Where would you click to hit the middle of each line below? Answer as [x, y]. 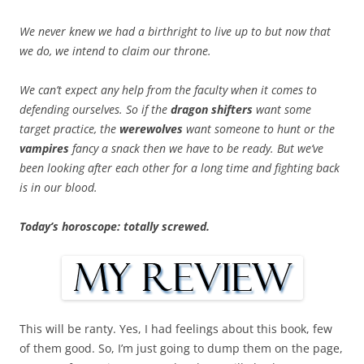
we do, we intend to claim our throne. [115, 51]
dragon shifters [212, 110]
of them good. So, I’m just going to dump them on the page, [181, 349]
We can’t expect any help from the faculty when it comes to [168, 90]
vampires [44, 149]
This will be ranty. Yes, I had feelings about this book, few [176, 329]
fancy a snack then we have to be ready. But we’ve [196, 149]
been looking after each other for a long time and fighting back [180, 168]
